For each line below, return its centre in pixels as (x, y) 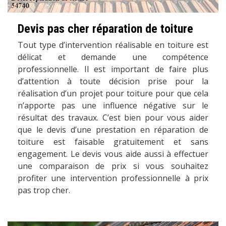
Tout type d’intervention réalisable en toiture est (113, 45)
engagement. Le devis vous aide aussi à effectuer (113, 154)
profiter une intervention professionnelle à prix (113, 178)
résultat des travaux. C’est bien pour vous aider (113, 117)
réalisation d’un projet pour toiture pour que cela (113, 93)
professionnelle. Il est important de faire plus (113, 69)
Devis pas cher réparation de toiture (105, 29)
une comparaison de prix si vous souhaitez (113, 166)
